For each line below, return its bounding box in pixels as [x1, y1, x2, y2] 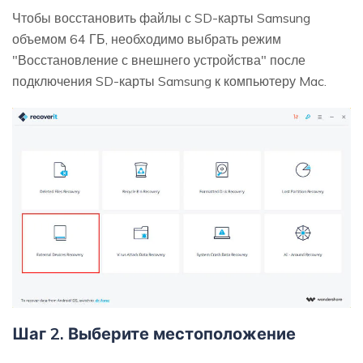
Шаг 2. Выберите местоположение [12, 322, 296, 344]
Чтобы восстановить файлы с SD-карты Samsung [12, 10, 310, 27]
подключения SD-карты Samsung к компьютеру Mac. [12, 73, 327, 90]
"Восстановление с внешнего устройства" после [12, 52, 305, 69]
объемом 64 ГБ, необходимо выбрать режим [12, 31, 281, 48]
